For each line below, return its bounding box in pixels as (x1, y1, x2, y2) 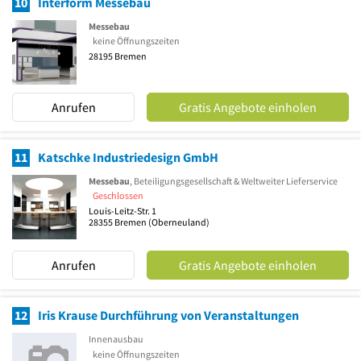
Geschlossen (93, 189, 143, 202)
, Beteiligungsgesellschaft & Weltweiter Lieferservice (130, 174, 338, 187)
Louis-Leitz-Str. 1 (89, 205, 156, 218)
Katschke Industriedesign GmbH (38, 148, 218, 165)
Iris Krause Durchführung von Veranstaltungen (38, 307, 299, 324)
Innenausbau (89, 333, 143, 346)
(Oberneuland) (147, 216, 210, 229)
